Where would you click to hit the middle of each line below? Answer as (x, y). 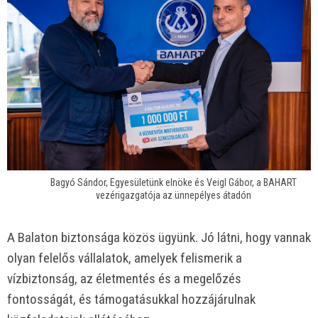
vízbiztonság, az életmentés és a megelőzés (124, 279)
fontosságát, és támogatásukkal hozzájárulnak (131, 299)
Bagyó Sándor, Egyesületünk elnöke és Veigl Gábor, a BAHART (173, 183)
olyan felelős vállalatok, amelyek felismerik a (125, 258)
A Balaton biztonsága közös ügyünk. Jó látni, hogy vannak (159, 237)
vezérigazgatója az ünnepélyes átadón (173, 196)
